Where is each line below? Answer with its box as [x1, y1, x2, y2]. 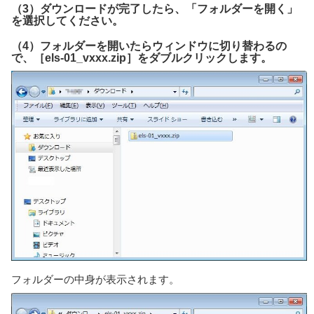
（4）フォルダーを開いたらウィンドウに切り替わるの [11, 40, 287, 53]
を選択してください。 [11, 15, 123, 27]
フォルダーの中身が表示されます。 [11, 273, 179, 285]
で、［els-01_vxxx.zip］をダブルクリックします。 [11, 52, 272, 64]
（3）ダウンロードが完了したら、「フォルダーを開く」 [11, 3, 298, 15]
